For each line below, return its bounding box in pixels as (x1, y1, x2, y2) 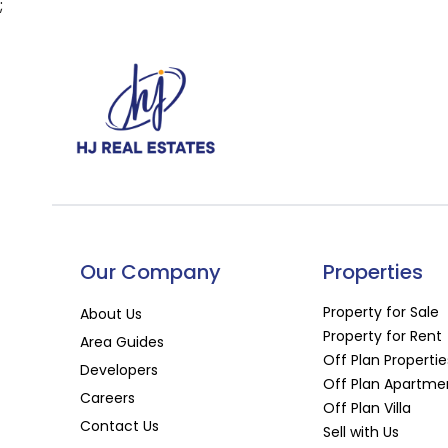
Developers (80, 360, 158, 381)
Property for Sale (323, 302, 440, 323)
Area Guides (80, 332, 164, 353)
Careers (80, 388, 135, 409)
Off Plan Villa (323, 398, 412, 419)
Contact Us (80, 416, 159, 437)
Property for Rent (323, 326, 443, 347)
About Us (80, 304, 142, 325)
